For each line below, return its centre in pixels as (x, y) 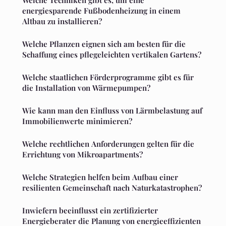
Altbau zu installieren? (62, 21)
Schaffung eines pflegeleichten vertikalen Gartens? (112, 54)
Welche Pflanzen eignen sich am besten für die (104, 44)
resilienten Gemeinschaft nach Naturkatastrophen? (112, 187)
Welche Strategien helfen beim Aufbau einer (100, 177)
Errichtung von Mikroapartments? (82, 154)
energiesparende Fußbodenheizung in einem (101, 10)
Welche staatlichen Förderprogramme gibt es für (108, 77)
